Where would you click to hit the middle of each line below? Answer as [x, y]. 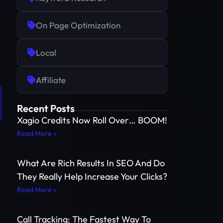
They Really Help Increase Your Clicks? [92, 176]
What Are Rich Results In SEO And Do [91, 163]
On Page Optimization [78, 25]
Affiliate [51, 80]
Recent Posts [46, 108]
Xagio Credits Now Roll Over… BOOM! [92, 120]
